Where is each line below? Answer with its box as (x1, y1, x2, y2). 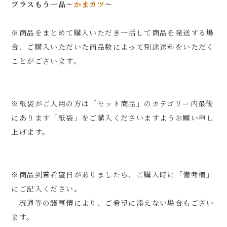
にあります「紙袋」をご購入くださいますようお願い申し (11, 112, 214, 123)
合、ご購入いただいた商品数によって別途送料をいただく (11, 41, 214, 52)
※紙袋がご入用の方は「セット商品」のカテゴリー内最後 (11, 98, 214, 108)
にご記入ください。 (11, 183, 82, 194)
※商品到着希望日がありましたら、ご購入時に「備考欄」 (11, 169, 214, 179)
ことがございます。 (11, 55, 81, 66)
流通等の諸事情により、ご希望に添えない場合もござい (11, 197, 214, 208)
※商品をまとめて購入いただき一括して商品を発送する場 (11, 27, 214, 37)
